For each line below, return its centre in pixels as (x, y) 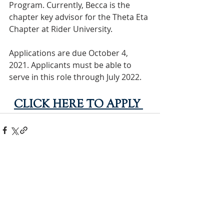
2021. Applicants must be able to (71, 65)
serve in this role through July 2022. (76, 77)
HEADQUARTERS (80, 171)
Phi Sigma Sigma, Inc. (42, 218)
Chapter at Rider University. (61, 29)
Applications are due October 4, (69, 53)
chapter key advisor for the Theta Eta (79, 17)
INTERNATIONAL (80, 161)
